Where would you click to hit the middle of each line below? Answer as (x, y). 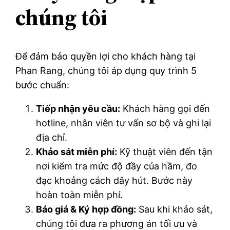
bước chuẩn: (43, 85)
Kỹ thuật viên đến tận (165, 152)
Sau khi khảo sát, (175, 209)
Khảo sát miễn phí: (77, 152)
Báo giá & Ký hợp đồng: (86, 209)
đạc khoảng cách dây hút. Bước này (114, 181)
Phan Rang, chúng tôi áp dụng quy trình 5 (106, 71)
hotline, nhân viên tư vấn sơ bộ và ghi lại (124, 123)
